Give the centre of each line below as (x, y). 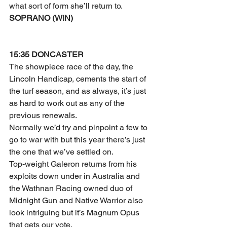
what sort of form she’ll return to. (66, 6)
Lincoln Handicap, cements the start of (79, 79)
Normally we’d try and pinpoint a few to (79, 127)
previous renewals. (43, 115)
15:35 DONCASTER (46, 54)
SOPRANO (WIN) (41, 18)
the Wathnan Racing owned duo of (72, 188)
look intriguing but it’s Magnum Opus (75, 213)
